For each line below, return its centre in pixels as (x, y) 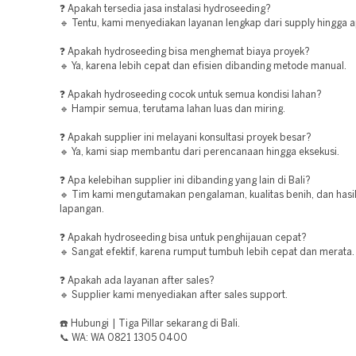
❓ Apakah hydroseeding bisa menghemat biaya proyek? (185, 52)
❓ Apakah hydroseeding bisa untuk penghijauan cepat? (183, 238)
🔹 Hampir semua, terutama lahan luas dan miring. (172, 109)
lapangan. (82, 209)
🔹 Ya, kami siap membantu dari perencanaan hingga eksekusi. (199, 152)
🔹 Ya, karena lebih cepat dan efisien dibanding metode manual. (203, 66)
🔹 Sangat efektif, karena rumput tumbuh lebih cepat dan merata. (207, 252)
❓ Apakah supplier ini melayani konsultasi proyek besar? (186, 138)
